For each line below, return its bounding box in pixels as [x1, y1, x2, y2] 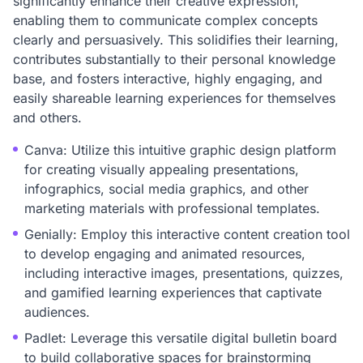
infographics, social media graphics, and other [24, 181, 309, 197]
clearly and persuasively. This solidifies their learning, [13, 32, 339, 48]
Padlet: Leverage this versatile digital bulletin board [24, 330, 337, 346]
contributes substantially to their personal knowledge [13, 51, 335, 67]
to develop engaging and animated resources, [24, 246, 305, 262]
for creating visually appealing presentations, [24, 161, 299, 177]
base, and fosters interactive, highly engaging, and [13, 70, 322, 87]
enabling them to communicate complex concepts [13, 12, 318, 28]
